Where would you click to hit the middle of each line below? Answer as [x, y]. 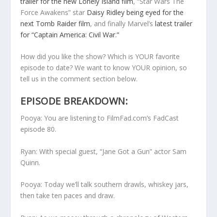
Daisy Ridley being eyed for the [135, 12]
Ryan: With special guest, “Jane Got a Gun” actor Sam [104, 151]
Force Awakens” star [54, 12]
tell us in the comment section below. [79, 79]
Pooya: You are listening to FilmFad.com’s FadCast [100, 118]
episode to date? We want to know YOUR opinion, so [104, 68]
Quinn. [31, 162]
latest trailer [174, 23]
